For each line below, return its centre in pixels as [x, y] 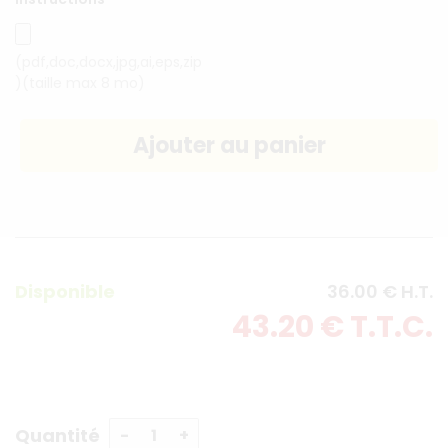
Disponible [65, 292]
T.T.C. [391, 327]
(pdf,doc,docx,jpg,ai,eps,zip [108, 62]
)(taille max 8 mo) [80, 83]
